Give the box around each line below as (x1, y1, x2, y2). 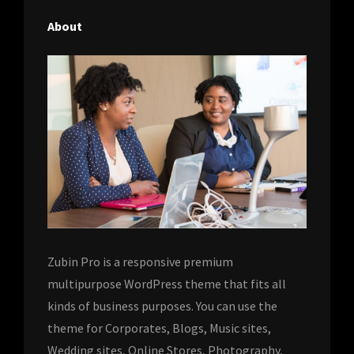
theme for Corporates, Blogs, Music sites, (47, 319, 271, 336)
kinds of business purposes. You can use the (47, 297, 277, 314)
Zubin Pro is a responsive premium (47, 253, 233, 269)
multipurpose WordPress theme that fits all (47, 275, 286, 292)
